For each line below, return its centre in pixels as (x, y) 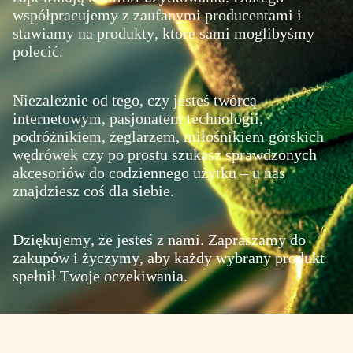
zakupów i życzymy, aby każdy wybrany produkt (169, 258)
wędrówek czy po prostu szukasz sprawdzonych (165, 154)
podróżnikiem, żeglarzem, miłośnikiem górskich (168, 136)
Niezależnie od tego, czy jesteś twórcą (135, 100)
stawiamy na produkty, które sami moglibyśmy (163, 33)
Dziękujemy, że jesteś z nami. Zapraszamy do (159, 240)
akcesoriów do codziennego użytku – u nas (149, 173)
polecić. (38, 51)
